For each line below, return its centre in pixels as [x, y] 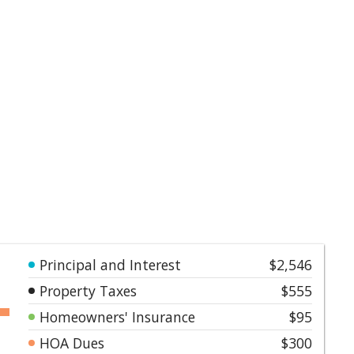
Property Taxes [88, 290]
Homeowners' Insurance [117, 316]
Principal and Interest [110, 264]
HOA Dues [72, 343]
